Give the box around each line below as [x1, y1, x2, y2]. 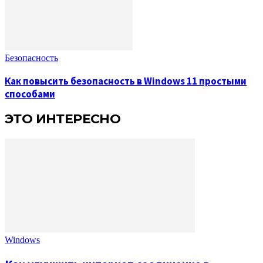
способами [5, 87, 55, 101]
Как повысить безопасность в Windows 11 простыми [5, 75, 247, 88]
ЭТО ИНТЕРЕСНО [5, 110, 121, 127]
